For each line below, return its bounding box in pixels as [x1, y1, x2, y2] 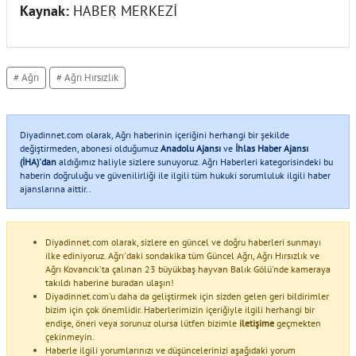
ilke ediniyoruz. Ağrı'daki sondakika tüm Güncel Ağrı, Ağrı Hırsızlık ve [45, 249, 319, 261]
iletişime [239, 316, 274, 329]
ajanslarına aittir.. [20, 182, 91, 195]
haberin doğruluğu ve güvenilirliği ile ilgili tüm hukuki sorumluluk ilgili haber [20, 168, 331, 181]
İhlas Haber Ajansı [235, 141, 308, 154]
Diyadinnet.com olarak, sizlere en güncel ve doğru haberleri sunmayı [45, 235, 321, 248]
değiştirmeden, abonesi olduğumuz [20, 141, 161, 154]
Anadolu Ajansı [161, 141, 221, 154]
